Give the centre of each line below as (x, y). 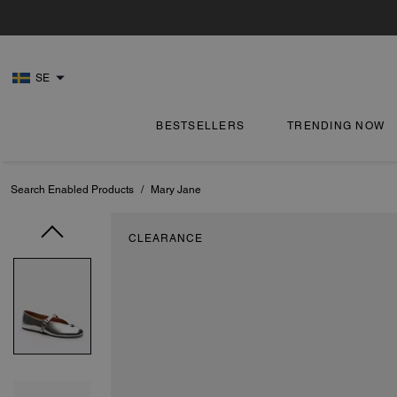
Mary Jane (176, 190)
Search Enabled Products (72, 190)
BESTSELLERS (201, 126)
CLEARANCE (166, 238)
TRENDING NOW (336, 126)
